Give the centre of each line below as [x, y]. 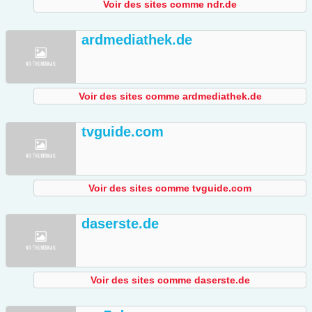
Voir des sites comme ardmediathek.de [170, 96]
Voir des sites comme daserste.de [170, 280]
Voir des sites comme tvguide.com [170, 188]
